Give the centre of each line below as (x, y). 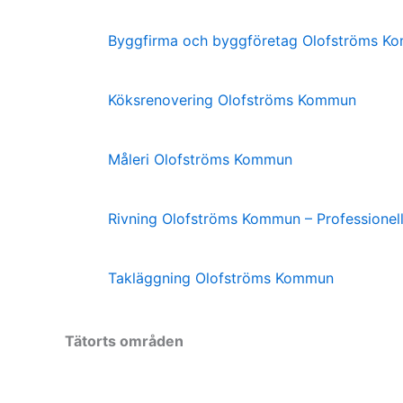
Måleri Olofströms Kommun (200, 159)
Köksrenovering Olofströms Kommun (232, 99)
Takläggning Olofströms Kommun (221, 278)
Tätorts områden (124, 340)
